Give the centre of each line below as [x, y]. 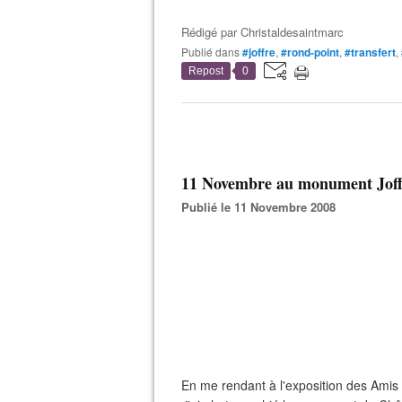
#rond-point [310, 52]
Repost [206, 71]
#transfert [370, 52]
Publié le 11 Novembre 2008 [262, 207]
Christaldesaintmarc [292, 32]
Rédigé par [211, 32]
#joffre [259, 52]
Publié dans [214, 52]
